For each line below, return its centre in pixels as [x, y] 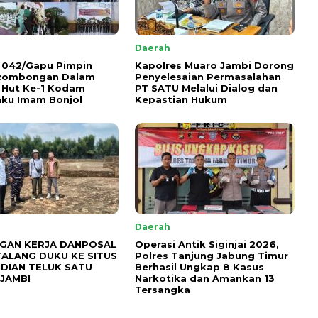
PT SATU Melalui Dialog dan [206, 88]
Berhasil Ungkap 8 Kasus [199, 267]
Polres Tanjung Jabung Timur [212, 255]
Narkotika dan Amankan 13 [205, 278]
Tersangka [163, 289]
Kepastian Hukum [181, 99]
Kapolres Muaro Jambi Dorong [214, 65]
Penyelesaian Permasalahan [208, 76]
